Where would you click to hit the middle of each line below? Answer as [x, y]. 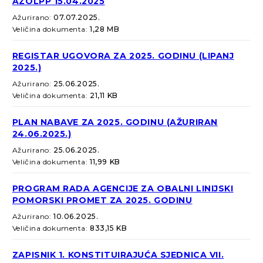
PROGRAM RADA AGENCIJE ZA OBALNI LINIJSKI [123, 189]
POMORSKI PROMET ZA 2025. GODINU [102, 200]
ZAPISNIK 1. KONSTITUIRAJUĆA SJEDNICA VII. [118, 255]
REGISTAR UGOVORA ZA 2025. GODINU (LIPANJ [123, 56]
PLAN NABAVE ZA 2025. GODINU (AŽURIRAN [115, 122]
